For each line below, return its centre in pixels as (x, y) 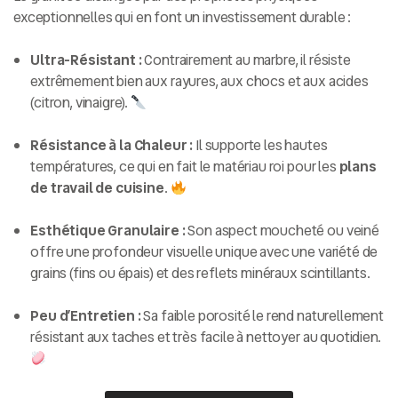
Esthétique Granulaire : (108, 231)
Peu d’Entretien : (86, 316)
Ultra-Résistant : (86, 60)
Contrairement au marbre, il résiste (246, 60)
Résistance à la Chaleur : (112, 146)
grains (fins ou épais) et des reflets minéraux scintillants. (200, 274)
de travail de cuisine (97, 188)
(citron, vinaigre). (80, 103)
